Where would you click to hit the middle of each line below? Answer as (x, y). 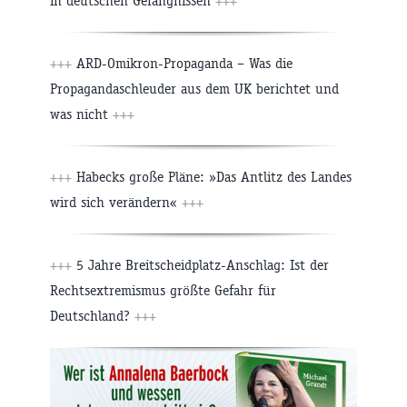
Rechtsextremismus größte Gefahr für (163, 291)
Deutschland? (92, 316)
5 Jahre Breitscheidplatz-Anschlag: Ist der (200, 265)
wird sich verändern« (116, 203)
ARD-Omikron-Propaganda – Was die (182, 64)
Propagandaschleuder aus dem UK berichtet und (194, 89)
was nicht (81, 114)
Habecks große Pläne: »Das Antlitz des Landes (212, 177)
